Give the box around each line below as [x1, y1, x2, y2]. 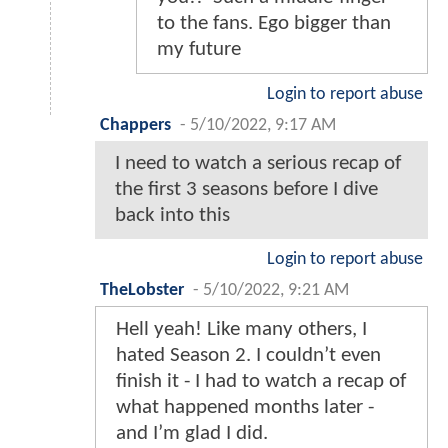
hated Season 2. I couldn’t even [116, 345, 381, 367]
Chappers [100, 117, 171, 135]
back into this [115, 205, 230, 227]
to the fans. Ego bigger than [157, 13, 391, 35]
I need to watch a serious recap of [115, 153, 401, 175]
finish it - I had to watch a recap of [116, 371, 406, 393]
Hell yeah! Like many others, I [116, 319, 367, 341]
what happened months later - [116, 397, 374, 419]
